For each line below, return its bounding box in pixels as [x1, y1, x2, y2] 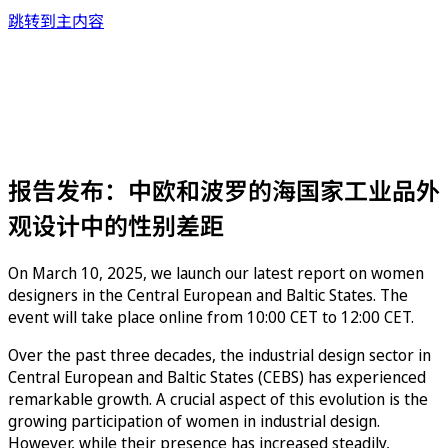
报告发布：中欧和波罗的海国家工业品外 [8, 173, 440, 207]
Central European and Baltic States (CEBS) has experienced [8, 365, 426, 388]
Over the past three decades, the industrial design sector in [8, 343, 431, 366]
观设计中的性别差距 [8, 208, 224, 242]
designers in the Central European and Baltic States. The [8, 283, 408, 306]
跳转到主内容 [8, 10, 104, 32]
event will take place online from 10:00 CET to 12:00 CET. [8, 305, 414, 328]
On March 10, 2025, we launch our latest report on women [8, 261, 424, 284]
